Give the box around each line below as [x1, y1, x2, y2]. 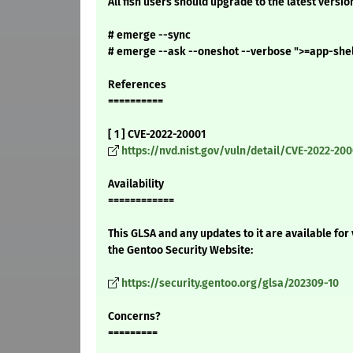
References [108, 78, 166, 92]
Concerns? [108, 310, 161, 324]
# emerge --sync [108, 28, 191, 43]
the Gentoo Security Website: [108, 243, 253, 258]
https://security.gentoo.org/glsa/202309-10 [121, 277, 339, 291]
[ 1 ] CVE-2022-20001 [108, 128, 206, 142]
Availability [108, 177, 164, 191]
